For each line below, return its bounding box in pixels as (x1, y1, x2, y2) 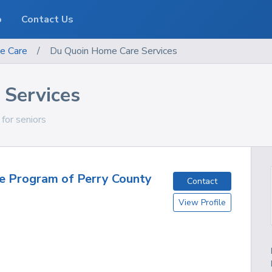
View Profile (178, 196, 226, 208)
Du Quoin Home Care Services (50, 44, 177, 58)
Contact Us (21, 13, 74, 26)
